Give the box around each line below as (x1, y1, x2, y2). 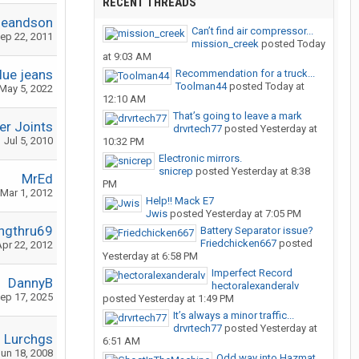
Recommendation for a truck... (175, 67, 315, 79)
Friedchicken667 (200, 237, 276, 249)
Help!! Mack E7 (146, 195, 214, 207)
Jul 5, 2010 (4, 135, 53, 147)
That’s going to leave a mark (173, 110, 302, 122)
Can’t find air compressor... (192, 25, 313, 37)
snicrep (159, 165, 193, 177)
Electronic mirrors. (159, 152, 242, 164)
